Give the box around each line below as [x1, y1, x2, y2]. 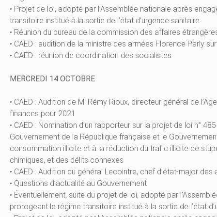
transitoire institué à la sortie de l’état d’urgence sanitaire [10, 16, 200, 26]
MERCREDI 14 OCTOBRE [10, 74, 95, 84]
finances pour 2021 [10, 109, 76, 119]
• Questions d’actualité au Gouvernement [10, 179, 147, 188]
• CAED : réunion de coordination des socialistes [10, 51, 171, 61]
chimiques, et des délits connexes [10, 155, 124, 165]
